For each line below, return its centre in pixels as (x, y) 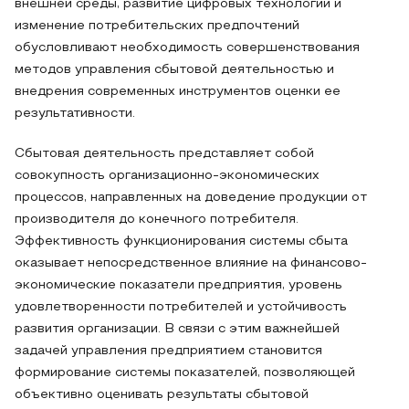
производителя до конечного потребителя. (157, 220)
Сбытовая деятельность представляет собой (164, 154)
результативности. (75, 114)
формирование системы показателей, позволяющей (185, 373)
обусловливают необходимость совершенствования (187, 48)
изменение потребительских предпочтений (157, 26)
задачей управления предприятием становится (168, 351)
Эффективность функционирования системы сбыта (181, 241)
